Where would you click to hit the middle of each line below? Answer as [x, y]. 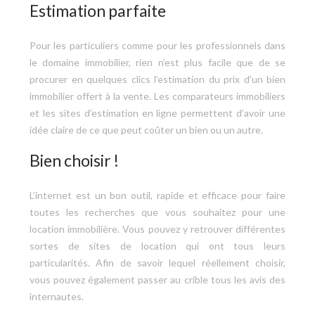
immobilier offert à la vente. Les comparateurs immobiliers [157, 96]
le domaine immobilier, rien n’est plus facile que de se [157, 62]
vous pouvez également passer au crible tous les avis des [157, 279]
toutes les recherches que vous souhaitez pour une [157, 212]
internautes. [57, 296]
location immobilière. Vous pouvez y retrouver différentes [157, 229]
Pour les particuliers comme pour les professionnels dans [157, 45]
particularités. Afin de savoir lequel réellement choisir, [157, 262]
